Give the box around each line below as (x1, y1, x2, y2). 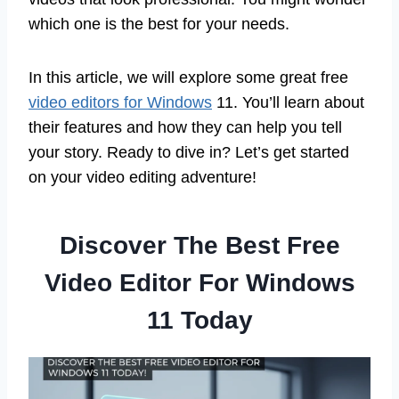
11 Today (146, 306, 253, 335)
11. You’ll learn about (212, 94, 364, 112)
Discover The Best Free (59, 232, 340, 260)
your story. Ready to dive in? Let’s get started (28, 143, 349, 162)
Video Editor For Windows (44, 269, 355, 297)
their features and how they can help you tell (28, 118, 342, 137)
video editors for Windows (28, 94, 212, 112)
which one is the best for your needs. (28, 15, 289, 34)
